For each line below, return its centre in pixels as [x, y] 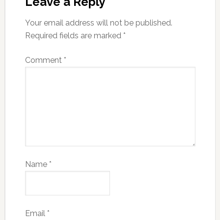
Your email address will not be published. [98, 23]
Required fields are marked [74, 36]
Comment [44, 60]
